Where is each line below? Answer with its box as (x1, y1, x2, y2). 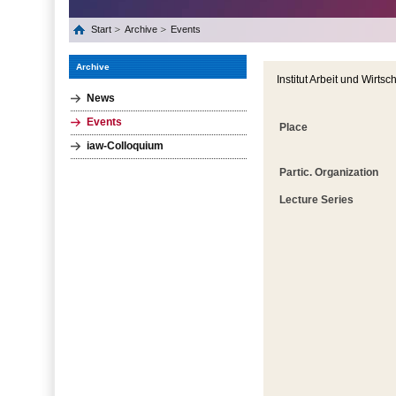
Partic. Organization (279, 166, 378, 179)
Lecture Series (279, 194, 354, 207)
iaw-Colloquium (87, 140, 164, 153)
